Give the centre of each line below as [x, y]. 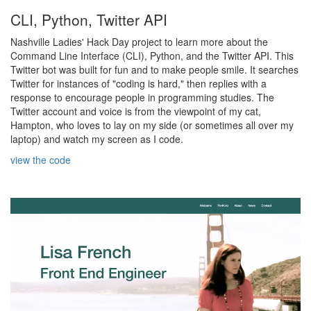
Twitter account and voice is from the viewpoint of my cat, [136, 111]
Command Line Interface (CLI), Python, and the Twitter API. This [152, 55]
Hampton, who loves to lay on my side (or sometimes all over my [152, 125]
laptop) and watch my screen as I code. [97, 138]
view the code [41, 159]
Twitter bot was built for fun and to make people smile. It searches [154, 69]
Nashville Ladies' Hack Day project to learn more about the [139, 41]
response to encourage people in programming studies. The [142, 97]
